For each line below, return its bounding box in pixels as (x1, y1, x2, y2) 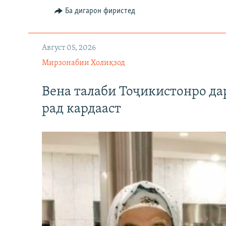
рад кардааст (42, 102, 121, 117)
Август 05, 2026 (42, 43, 96, 52)
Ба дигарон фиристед (65, 7, 135, 15)
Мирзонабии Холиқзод (42, 59, 125, 67)
